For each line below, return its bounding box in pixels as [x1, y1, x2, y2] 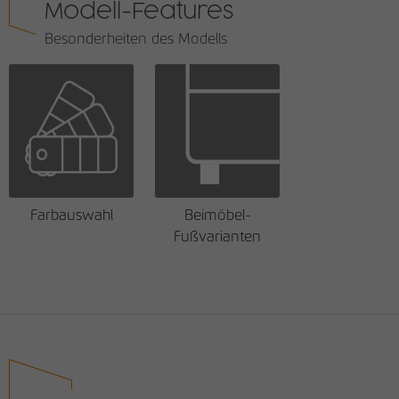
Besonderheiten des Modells [45, 32, 227, 46]
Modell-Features [45, 2, 234, 23]
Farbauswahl [29, 208, 113, 223]
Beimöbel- [184, 208, 250, 223]
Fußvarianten [174, 230, 261, 244]
